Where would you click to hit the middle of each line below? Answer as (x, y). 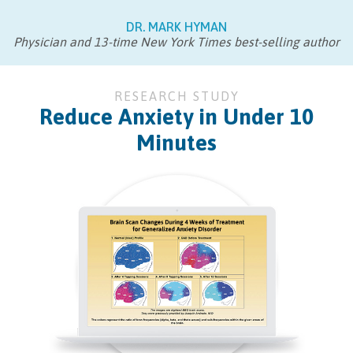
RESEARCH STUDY (176, 96)
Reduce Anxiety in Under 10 (176, 116)
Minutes (176, 142)
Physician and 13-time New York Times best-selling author (176, 41)
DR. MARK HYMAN (176, 26)
